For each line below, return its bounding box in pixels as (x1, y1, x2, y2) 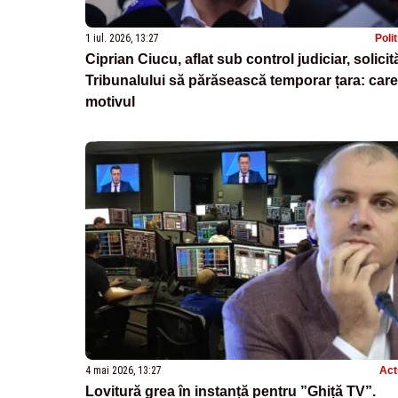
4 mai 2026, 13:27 (85, 363, 162, 377)
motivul (85, 93, 135, 109)
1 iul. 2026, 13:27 (85, 31, 159, 44)
